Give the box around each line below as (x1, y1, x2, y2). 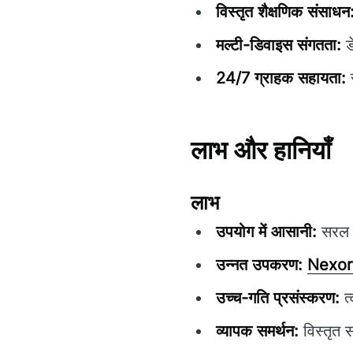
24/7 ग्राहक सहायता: (216, 68, 346, 87)
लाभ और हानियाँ (191, 134, 331, 165)
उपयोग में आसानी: (216, 221, 317, 241)
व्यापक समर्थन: (216, 321, 299, 340)
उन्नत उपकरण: (216, 255, 303, 274)
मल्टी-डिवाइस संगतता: (216, 35, 341, 54)
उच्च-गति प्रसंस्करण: (216, 288, 340, 307)
